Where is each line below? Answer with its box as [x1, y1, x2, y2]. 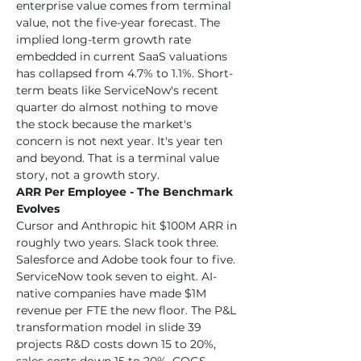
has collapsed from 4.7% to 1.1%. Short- [16, 66, 233, 81]
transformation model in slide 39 [16, 320, 205, 334]
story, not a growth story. [16, 168, 160, 182]
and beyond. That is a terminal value [16, 151, 222, 165]
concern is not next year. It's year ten [16, 134, 226, 148]
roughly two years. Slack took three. [16, 235, 222, 250]
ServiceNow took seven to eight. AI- [16, 269, 217, 284]
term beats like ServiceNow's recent [16, 83, 222, 98]
